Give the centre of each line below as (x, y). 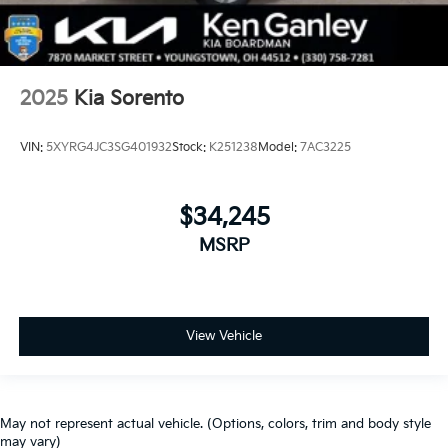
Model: (279, 148)
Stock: (190, 148)
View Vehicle (224, 336)
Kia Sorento (129, 98)
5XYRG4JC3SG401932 (109, 148)
